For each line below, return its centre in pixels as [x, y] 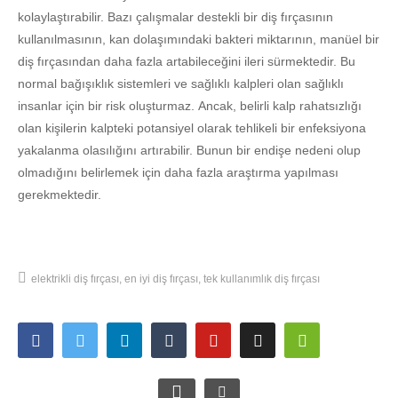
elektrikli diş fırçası [75, 279]
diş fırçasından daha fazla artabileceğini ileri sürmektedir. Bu [187, 61]
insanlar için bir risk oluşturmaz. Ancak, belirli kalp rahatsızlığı [190, 105]
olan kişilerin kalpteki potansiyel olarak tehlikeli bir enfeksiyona [192, 127]
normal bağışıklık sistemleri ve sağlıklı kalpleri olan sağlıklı [181, 83]
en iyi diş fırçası [161, 279]
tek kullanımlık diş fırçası [262, 279]
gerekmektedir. [60, 194]
